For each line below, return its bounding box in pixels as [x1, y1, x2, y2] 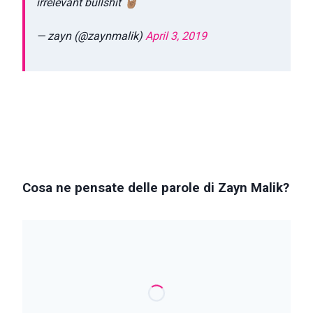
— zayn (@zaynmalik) [36, 29, 145, 43]
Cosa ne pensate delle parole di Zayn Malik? [22, 180, 289, 196]
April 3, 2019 [145, 29, 207, 43]
